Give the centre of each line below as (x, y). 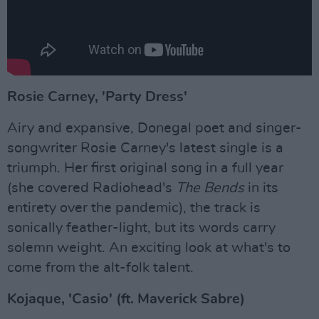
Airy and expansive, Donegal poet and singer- (155, 128)
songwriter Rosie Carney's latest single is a (145, 148)
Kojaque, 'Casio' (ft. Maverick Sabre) (126, 299)
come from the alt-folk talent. (100, 267)
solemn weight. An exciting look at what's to (149, 247)
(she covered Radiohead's (91, 188)
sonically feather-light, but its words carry (141, 228)
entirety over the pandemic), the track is (134, 208)
